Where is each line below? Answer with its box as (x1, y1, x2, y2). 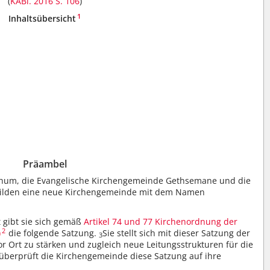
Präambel (23, 157, 67, 171)
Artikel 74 (84, 215, 122, 227)
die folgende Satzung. (6, 227, 99, 239)
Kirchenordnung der (155, 215, 238, 227)
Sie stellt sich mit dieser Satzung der (102, 227, 251, 239)
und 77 (124, 215, 153, 227)
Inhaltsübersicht (8, 13, 77, 24)
